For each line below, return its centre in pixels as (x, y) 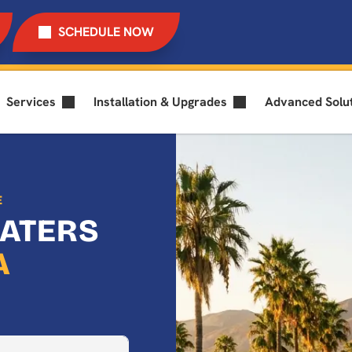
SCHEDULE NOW (106, 31)
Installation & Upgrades (160, 101)
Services (31, 101)
